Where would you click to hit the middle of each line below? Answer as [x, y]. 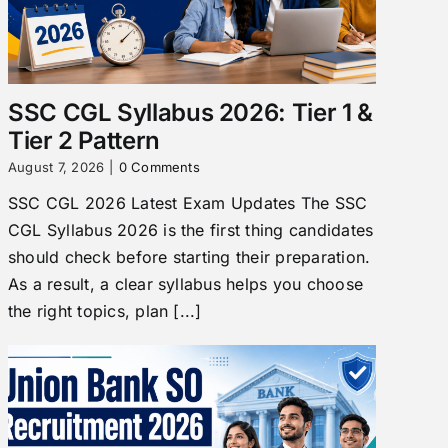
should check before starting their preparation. [189, 256]
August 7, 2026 [56, 166]
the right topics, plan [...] [104, 310]
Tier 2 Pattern [83, 140]
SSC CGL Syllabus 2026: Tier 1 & [190, 112]
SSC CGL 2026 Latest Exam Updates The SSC [187, 202]
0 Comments [159, 166]
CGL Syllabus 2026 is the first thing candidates [190, 229]
